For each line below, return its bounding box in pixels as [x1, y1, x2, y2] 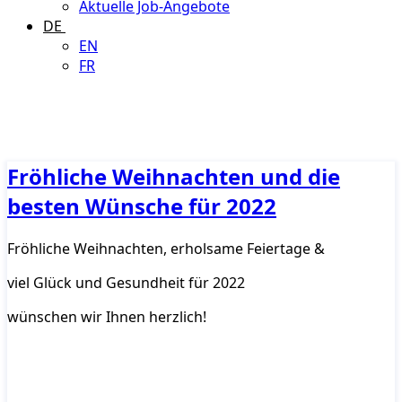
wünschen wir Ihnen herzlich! [7, 306, 206, 327]
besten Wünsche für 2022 [7, 190, 276, 221]
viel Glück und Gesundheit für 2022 [7, 272, 245, 293]
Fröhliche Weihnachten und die [7, 161, 340, 191]
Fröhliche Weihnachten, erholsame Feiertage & [7, 238, 325, 258]
